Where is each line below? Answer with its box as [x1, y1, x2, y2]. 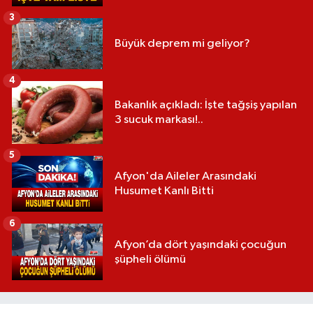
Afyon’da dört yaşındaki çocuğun [115, 238, 286, 251]
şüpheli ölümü [115, 253, 186, 265]
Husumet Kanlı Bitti [115, 185, 214, 198]
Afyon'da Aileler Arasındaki [115, 170, 256, 183]
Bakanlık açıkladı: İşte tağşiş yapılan [115, 99, 297, 111]
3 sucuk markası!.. [115, 113, 203, 126]
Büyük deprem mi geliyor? [115, 37, 250, 50]
